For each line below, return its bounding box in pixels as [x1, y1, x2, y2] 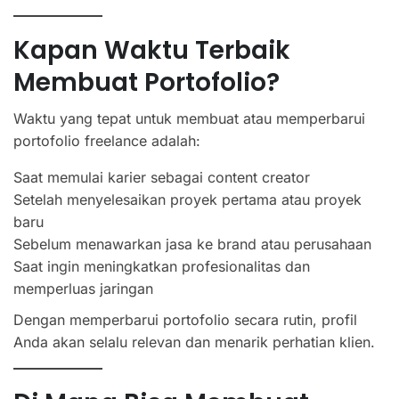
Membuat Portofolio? [13, 64, 280, 100]
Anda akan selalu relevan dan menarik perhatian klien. [13, 332, 375, 351]
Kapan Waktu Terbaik [13, 32, 290, 68]
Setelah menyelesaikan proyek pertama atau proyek [13, 190, 362, 208]
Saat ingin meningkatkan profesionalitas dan [13, 256, 310, 275]
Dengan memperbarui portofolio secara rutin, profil [13, 310, 357, 329]
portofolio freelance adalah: [13, 131, 200, 150]
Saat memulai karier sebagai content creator [13, 167, 310, 186]
